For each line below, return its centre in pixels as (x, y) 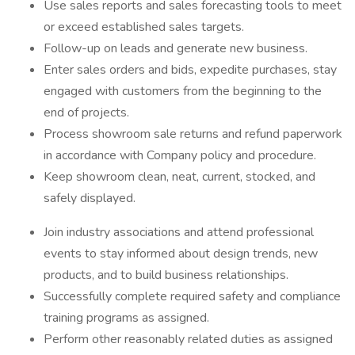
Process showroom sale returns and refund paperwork (193, 134)
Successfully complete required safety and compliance (192, 296)
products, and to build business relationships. (166, 275)
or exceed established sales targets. (144, 27)
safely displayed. (90, 198)
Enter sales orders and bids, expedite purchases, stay (190, 70)
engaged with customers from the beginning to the (183, 91)
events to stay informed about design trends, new (181, 254)
